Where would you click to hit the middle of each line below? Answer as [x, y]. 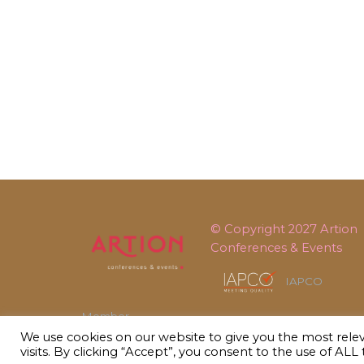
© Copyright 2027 [265, 229]
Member [106, 316]
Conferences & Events [276, 247]
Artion [338, 229]
